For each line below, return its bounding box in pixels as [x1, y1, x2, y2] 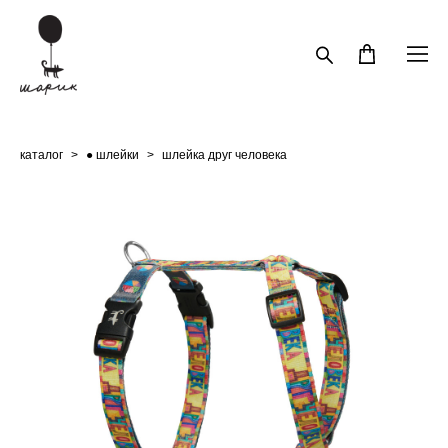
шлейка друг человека [162, 147, 287, 162]
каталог [20, 147, 63, 162]
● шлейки [86, 147, 139, 162]
